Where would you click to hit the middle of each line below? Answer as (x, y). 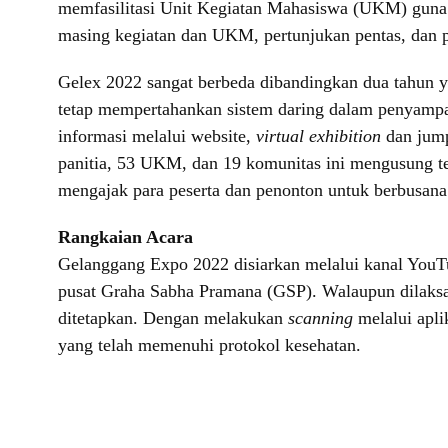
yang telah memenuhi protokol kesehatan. (209, 345)
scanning (323, 318)
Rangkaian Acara (125, 237)
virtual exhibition (318, 136)
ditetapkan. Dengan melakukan (173, 318)
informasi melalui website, (157, 136)
